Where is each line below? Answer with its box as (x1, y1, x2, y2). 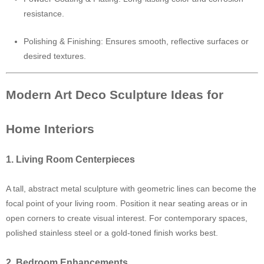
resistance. (24, 9, 64, 18)
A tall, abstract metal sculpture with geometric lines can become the (6, 184, 256, 193)
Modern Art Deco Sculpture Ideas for (6, 88, 223, 101)
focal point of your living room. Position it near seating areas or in (6, 199, 247, 208)
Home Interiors (6, 122, 94, 136)
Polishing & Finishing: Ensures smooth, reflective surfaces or (24, 37, 249, 46)
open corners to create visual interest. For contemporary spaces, (6, 213, 247, 223)
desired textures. (24, 51, 86, 61)
